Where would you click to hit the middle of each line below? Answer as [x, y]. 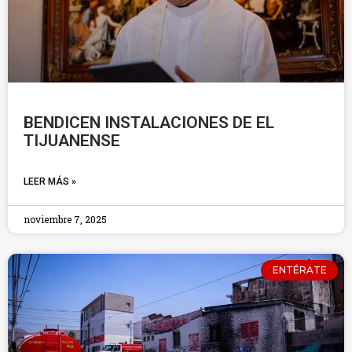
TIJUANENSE [72, 141]
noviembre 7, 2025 [65, 219]
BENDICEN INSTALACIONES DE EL [149, 123]
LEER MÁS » [50, 181]
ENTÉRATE [299, 270]
